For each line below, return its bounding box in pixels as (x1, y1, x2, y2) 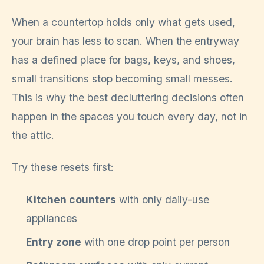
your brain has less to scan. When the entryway (12, 34, 239, 47)
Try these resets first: (12, 161, 114, 174)
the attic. (12, 128, 54, 141)
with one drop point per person (81, 235, 230, 248)
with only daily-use (116, 193, 209, 206)
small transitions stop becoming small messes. (12, 72, 233, 85)
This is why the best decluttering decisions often (12, 91, 244, 104)
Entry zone (26, 235, 81, 248)
